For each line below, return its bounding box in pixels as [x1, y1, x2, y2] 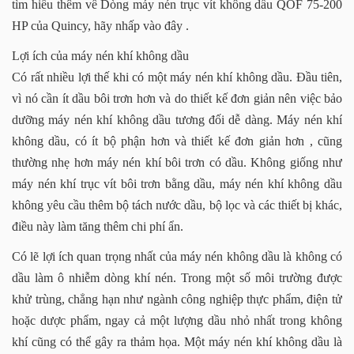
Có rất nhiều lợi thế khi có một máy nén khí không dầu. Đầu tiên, [12, 70, 342, 85]
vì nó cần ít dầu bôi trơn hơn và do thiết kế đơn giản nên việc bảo [12, 92, 342, 106]
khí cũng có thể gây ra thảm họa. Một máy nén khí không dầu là [12, 335, 342, 349]
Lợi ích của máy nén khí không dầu [12, 49, 189, 63]
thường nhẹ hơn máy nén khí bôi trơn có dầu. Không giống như [12, 156, 342, 170]
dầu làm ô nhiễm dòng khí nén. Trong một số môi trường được [12, 271, 342, 285]
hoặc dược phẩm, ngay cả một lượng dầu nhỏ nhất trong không [12, 314, 342, 328]
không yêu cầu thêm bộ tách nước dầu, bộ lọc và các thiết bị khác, [12, 198, 342, 213]
